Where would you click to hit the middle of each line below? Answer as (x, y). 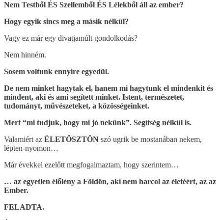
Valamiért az (24, 139)
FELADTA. (24, 207)
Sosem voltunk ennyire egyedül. (56, 71)
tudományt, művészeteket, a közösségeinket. (77, 106)
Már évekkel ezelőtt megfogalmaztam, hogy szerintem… (91, 165)
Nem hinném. (25, 55)
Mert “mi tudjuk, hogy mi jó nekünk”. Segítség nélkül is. (98, 122)
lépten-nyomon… (31, 148)
